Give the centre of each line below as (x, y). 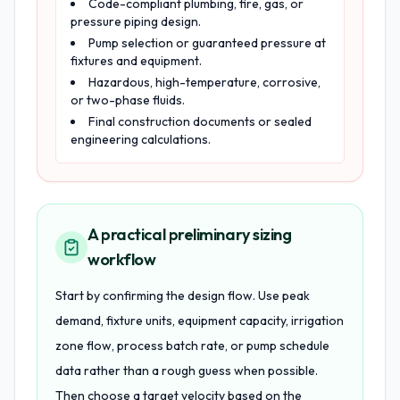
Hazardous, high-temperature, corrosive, (204, 82)
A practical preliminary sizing (190, 234)
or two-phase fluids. (128, 100)
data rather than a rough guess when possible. (187, 371)
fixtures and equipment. (136, 61)
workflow (122, 259)
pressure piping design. (136, 21)
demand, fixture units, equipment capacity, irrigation (200, 321)
